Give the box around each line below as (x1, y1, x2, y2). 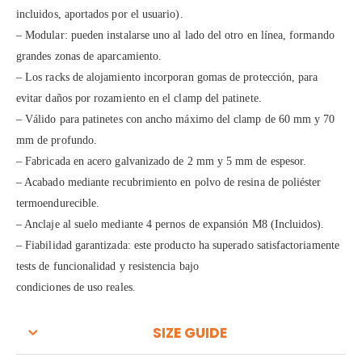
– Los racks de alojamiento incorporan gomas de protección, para (16, 71, 318, 84)
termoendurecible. (16, 197, 100, 210)
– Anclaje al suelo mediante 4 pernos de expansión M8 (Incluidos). (16, 218, 325, 231)
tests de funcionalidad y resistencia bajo (16, 260, 199, 273)
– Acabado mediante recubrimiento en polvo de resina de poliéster (16, 176, 322, 189)
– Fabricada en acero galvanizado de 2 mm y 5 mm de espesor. (16, 155, 307, 168)
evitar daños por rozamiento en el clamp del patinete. (16, 92, 262, 105)
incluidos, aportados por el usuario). (16, 8, 183, 21)
